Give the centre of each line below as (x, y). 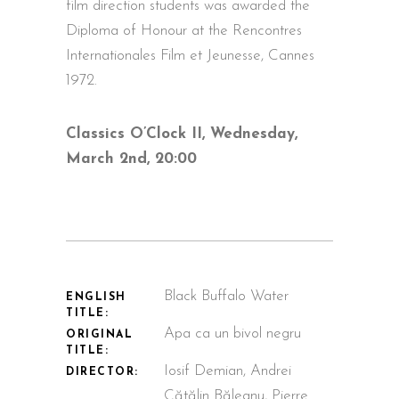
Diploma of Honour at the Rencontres (184, 30)
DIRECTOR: (103, 372)
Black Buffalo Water (226, 296)
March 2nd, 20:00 (131, 159)
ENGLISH (96, 297)
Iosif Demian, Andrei (228, 370)
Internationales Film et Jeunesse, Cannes (190, 55)
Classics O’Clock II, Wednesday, (182, 134)
